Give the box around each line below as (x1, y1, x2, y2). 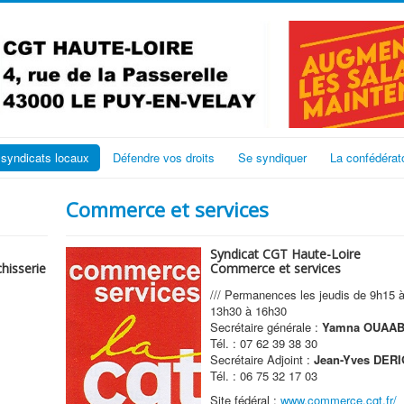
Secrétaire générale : (209, 317, 322, 335)
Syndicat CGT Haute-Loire (209, 244, 361, 262)
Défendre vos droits (113, 148, 215, 166)
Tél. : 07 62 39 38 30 (209, 334, 317, 352)
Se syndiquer (238, 148, 307, 166)
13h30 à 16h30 (209, 301, 287, 319)
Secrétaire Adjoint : (209, 350, 314, 368)
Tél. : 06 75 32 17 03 (209, 366, 317, 384)
